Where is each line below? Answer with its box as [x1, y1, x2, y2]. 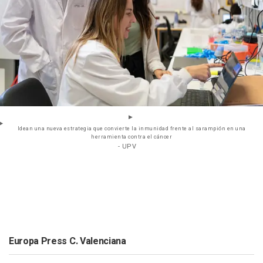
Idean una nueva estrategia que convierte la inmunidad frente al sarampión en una [17, 125, 246, 133]
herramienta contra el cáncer [91, 133, 172, 141]
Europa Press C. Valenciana [9, 234, 126, 249]
